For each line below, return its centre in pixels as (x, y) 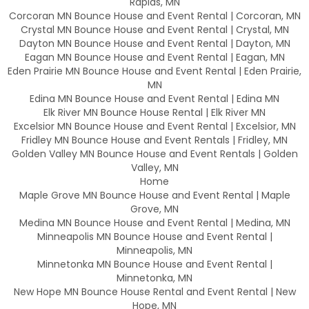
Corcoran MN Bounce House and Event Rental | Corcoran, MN (154, 16)
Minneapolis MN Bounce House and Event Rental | (154, 236)
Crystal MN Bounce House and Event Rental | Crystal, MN (154, 29)
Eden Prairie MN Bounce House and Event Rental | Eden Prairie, (154, 71)
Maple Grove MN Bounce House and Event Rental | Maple (154, 195)
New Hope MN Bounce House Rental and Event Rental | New (154, 291)
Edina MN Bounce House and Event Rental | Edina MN (154, 98)
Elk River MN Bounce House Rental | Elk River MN (154, 112)
